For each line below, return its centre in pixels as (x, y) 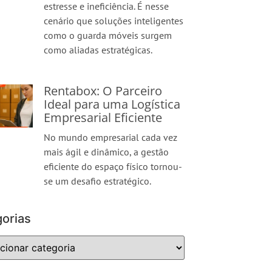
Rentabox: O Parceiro (103, 91)
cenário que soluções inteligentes (114, 21)
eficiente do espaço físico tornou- (113, 166)
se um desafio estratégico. (98, 181)
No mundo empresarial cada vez (111, 137)
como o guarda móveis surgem (108, 35)
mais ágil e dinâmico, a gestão (107, 152)
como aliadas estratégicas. (98, 50)
